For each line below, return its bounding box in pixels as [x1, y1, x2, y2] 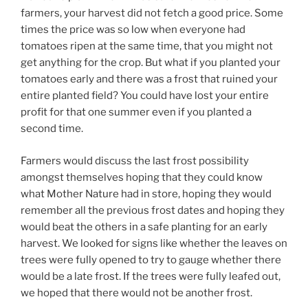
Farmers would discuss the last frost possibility [21, 154, 249, 167]
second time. [21, 122, 83, 135]
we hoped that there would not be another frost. [21, 286, 252, 299]
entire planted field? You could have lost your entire [21, 89, 269, 102]
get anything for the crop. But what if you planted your [21, 56, 280, 69]
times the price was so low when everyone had [21, 23, 245, 36]
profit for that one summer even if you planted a [21, 106, 252, 119]
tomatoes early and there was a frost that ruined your [21, 73, 278, 86]
